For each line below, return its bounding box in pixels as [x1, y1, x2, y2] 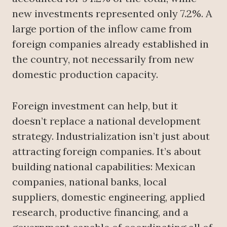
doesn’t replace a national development [12, 114, 201, 127]
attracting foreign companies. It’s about [12, 144, 201, 158]
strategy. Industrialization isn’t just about [12, 129, 210, 142]
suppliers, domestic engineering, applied [12, 190, 205, 203]
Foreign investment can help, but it [12, 99, 178, 112]
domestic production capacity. [12, 67, 158, 81]
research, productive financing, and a [12, 205, 188, 218]
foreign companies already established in [12, 37, 209, 50]
